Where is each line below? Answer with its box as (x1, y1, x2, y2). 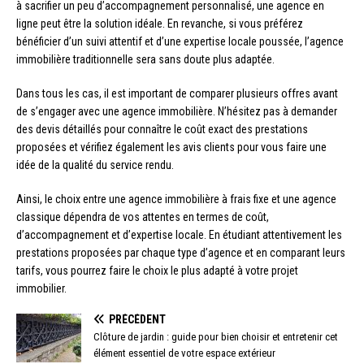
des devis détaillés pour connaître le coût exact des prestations (16, 122, 308, 136)
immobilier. (16, 281, 67, 295)
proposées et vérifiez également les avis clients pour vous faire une (16, 140, 327, 154)
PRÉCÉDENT (109, 312, 166, 326)
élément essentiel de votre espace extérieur (93, 346, 275, 359)
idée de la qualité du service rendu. (16, 158, 174, 171)
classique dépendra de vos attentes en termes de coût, (16, 210, 269, 223)
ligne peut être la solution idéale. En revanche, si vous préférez (16, 16, 303, 30)
